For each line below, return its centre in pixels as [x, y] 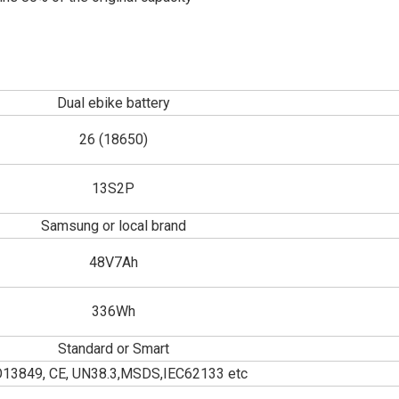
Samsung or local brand [113, 226]
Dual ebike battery [113, 103]
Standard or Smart [113, 349]
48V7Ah [113, 262]
